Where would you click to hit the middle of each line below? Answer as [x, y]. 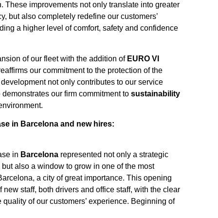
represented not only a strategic [113, 154]
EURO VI [143, 58]
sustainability [155, 93]
